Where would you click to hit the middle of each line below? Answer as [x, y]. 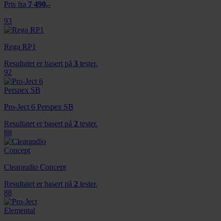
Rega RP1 [20, 46]
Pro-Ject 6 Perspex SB [39, 107]
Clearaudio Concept [35, 167]
